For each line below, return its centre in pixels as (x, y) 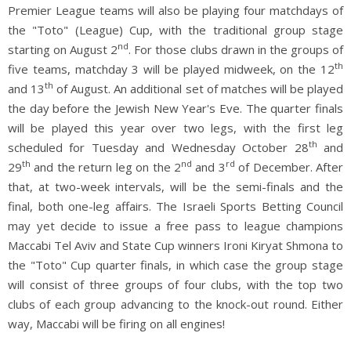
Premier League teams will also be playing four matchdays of (175, 10)
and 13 (27, 88)
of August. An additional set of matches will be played (199, 88)
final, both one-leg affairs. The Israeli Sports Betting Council (175, 206)
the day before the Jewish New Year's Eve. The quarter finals (175, 108)
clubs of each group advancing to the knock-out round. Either (175, 304)
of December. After (289, 166)
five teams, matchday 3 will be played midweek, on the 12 (171, 69)
